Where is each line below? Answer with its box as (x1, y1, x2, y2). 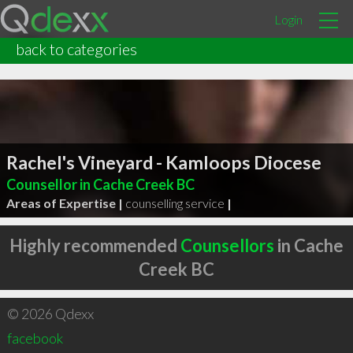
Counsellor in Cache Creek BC (6, 175, 195, 193)
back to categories (16, 39, 137, 58)
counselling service (124, 195, 225, 210)
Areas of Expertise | (6, 195, 123, 210)
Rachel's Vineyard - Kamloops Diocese (6, 150, 321, 173)
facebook (6, 329, 63, 347)
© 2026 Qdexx (6, 305, 94, 322)
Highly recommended (9, 235, 180, 256)
